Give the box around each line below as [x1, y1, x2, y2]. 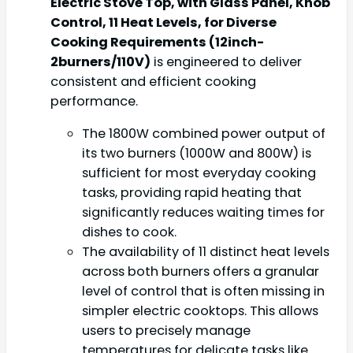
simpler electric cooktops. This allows [82, 301, 318, 320]
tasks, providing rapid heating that [82, 183, 302, 202]
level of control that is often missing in [82, 281, 325, 300]
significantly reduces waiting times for [82, 203, 325, 221]
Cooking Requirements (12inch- [50, 32, 264, 51]
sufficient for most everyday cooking [82, 163, 316, 182]
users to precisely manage [82, 321, 251, 340]
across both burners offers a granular [82, 262, 319, 281]
